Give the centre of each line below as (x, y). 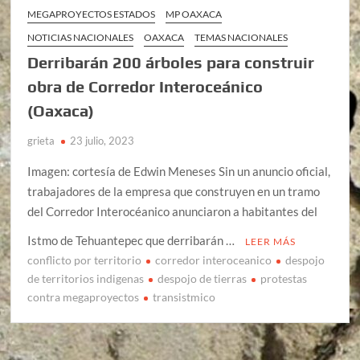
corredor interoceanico (214, 260)
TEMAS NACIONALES (241, 37)
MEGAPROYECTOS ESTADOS (92, 14)
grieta (41, 140)
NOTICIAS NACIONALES (81, 37)
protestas (284, 278)
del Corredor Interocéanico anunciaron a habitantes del (173, 211)
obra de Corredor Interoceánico (145, 86)
